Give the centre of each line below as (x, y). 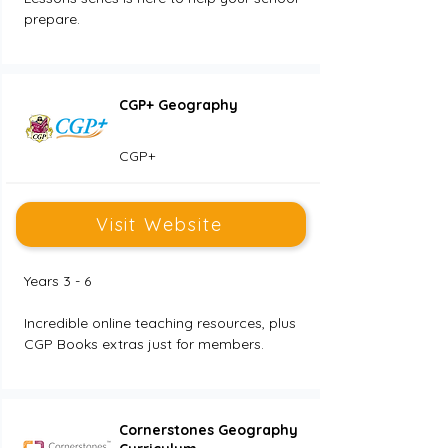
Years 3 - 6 (57, 281)
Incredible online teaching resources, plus (161, 323)
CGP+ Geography (178, 105)
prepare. (51, 19)
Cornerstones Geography (208, 430)
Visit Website (159, 224)
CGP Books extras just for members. (143, 344)
